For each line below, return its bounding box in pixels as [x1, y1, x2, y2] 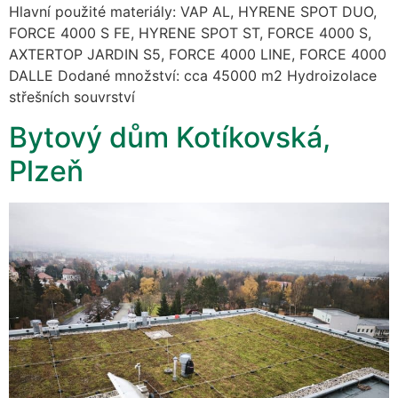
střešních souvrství [9, 88, 135, 107]
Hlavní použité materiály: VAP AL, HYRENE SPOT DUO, [9, 3, 377, 21]
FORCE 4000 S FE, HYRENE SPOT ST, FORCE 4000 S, [9, 24, 371, 43]
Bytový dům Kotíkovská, [9, 119, 330, 155]
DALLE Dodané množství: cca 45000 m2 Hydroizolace [9, 67, 377, 85]
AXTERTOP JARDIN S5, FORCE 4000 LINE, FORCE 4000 [9, 45, 386, 64]
